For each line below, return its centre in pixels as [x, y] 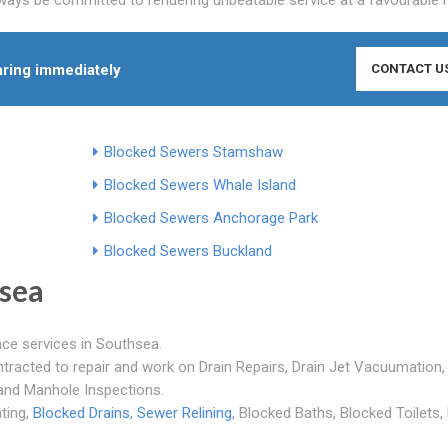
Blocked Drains [81, 412]
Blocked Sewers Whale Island [199, 184]
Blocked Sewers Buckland [187, 250]
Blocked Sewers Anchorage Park [210, 217]
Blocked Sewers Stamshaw [193, 151]
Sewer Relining [184, 412]
